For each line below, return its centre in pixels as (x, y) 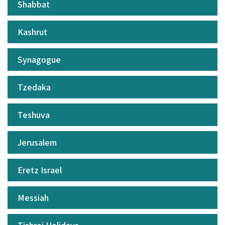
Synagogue (39, 60)
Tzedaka (34, 87)
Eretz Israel (40, 170)
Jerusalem (37, 143)
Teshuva (34, 115)
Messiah (33, 198)
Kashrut (32, 32)
